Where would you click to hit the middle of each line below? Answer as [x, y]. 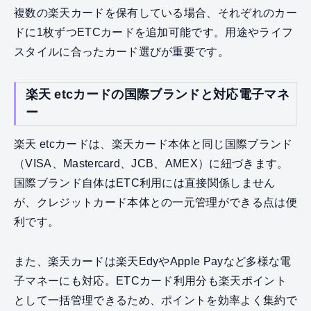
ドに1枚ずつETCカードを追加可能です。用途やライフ [154, 33]
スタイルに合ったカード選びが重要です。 [122, 52]
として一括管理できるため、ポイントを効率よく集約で [156, 301]
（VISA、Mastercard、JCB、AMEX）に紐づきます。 [151, 164]
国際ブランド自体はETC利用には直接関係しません [145, 183]
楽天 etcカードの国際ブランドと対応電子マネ [157, 95]
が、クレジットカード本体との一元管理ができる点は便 [156, 203]
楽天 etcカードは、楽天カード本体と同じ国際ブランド [153, 144]
